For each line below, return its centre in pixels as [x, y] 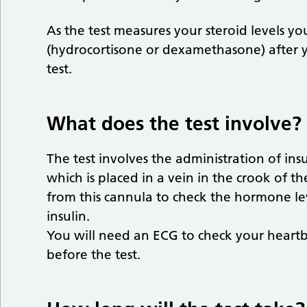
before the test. [94, 255]
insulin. [69, 217]
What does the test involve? [174, 124]
